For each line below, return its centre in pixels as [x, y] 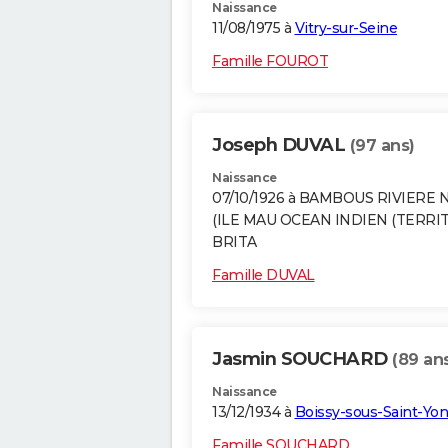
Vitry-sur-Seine [345, 28]
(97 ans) [382, 146]
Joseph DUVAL [281, 145]
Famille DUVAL [263, 275]
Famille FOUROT [270, 61]
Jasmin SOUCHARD [302, 359]
